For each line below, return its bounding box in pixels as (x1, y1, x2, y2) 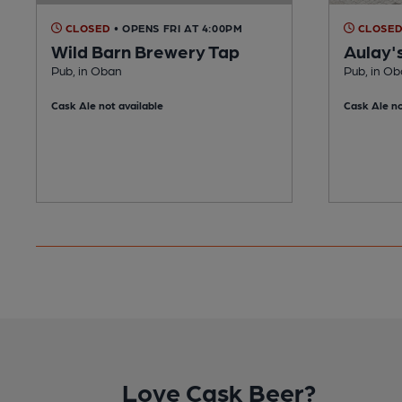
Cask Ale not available (51, 98, 163, 111)
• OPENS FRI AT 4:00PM (113, 21, 243, 34)
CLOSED (62, 21, 111, 34)
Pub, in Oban (51, 62, 122, 77)
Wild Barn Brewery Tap (51, 39, 240, 62)
